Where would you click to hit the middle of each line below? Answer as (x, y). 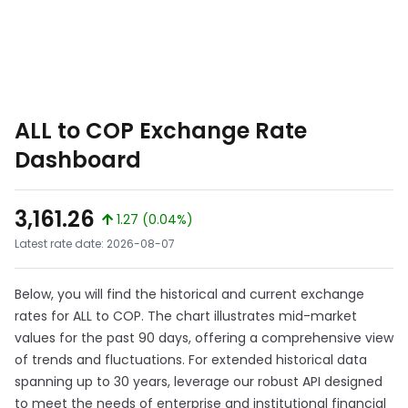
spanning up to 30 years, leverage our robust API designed (199, 382)
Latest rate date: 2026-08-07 (95, 244)
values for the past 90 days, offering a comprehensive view (204, 338)
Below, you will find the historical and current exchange (189, 294)
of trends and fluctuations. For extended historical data (191, 360)
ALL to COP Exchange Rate (161, 131)
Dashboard (78, 160)
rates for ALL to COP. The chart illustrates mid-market (186, 316)
